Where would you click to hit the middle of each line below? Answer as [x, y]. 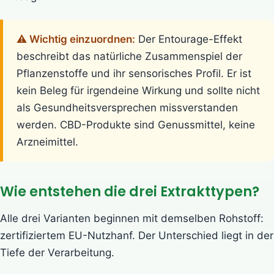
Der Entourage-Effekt [189, 39]
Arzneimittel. [47, 142]
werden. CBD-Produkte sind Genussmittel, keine [136, 124]
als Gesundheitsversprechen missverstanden [127, 107]
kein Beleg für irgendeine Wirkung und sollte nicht [138, 90]
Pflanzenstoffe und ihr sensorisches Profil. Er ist [134, 73]
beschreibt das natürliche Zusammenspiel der [129, 56]
